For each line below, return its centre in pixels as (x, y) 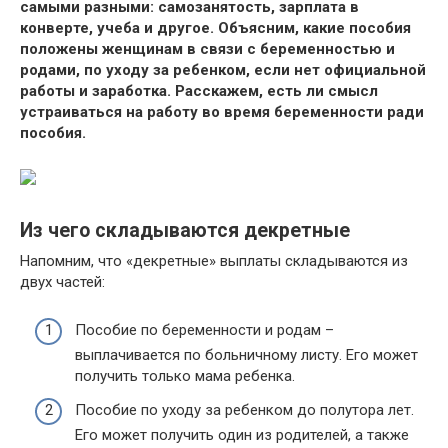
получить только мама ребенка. (185, 376)
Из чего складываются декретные (185, 230)
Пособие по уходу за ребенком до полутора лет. (244, 409)
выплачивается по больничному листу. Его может (246, 355)
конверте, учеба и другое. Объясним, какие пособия (215, 27)
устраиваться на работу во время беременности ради (222, 111)
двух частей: (62, 281)
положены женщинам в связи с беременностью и (207, 48)
